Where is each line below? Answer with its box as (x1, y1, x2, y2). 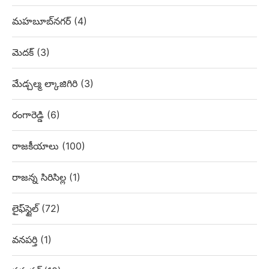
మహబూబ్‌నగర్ (12, 15, 74, 28)
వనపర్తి (12, 234, 40, 246)
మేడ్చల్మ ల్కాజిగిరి (12, 77, 80, 90)
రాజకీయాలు (12, 140, 62, 153)
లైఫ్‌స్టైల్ (12, 202, 41, 215)
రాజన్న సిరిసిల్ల (12, 171, 69, 184)
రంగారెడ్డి (12, 109, 47, 121)
